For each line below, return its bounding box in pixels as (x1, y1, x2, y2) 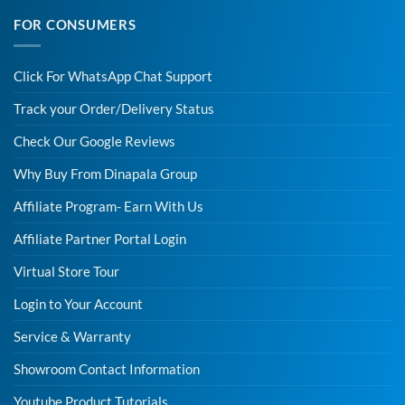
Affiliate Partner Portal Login (14, 231, 186, 247)
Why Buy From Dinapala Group (14, 165, 197, 182)
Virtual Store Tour (14, 263, 119, 279)
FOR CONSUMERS (14, 17, 137, 33)
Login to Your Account (14, 296, 143, 312)
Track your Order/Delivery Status (14, 100, 214, 117)
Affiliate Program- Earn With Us (14, 198, 203, 214)
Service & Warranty (14, 328, 131, 344)
